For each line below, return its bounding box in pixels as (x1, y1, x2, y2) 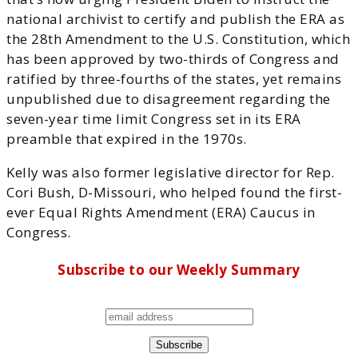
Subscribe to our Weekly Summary (58, 261, 300, 280)
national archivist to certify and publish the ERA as (6, 9, 344, 28)
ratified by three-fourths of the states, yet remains (6, 69, 341, 88)
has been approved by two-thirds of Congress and (6, 49, 340, 68)
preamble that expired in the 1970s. (6, 129, 247, 148)
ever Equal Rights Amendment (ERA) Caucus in (6, 202, 316, 221)
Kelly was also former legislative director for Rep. (6, 162, 335, 181)
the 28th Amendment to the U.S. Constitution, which (6, 29, 350, 48)
